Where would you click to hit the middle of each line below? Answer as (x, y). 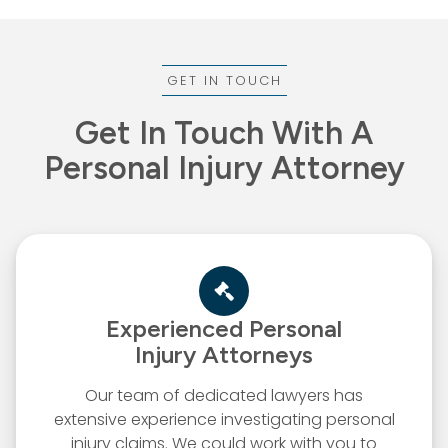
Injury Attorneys (224, 354)
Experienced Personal (224, 328)
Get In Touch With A (224, 132)
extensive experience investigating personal (224, 419)
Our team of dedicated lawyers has (224, 395)
